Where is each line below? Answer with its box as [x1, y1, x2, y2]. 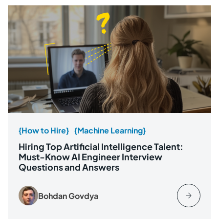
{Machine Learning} [74, 125, 146, 136]
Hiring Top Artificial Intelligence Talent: [19, 141, 183, 153]
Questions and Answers [19, 161, 121, 173]
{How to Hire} [19, 125, 69, 136]
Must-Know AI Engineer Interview [19, 151, 162, 163]
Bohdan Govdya [38, 190, 98, 201]
